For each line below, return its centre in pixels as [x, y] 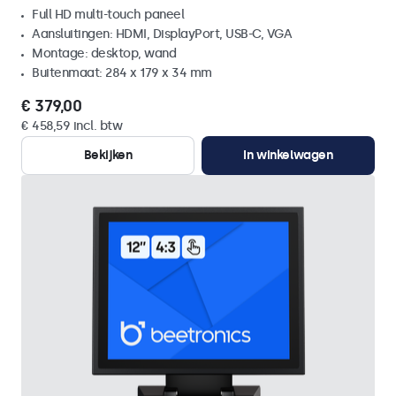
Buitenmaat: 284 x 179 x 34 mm [122, 73]
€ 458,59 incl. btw [72, 126]
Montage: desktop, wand [104, 53]
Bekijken [108, 155]
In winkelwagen [288, 155]
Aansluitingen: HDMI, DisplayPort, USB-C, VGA [162, 34]
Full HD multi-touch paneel [108, 15]
